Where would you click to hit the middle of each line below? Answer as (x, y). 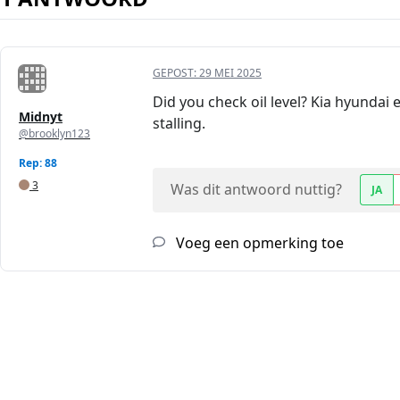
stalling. (179, 124)
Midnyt (41, 117)
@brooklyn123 (54, 134)
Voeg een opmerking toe (258, 243)
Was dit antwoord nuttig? (256, 190)
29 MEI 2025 (230, 73)
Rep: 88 (38, 163)
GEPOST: (176, 73)
